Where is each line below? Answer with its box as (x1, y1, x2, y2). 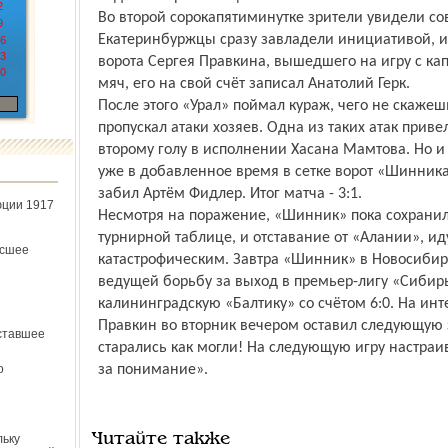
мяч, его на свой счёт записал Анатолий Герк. (97, 76, 410, 92)
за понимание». (97, 362, 208, 378)
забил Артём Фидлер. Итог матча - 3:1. (97, 186, 362, 202)
